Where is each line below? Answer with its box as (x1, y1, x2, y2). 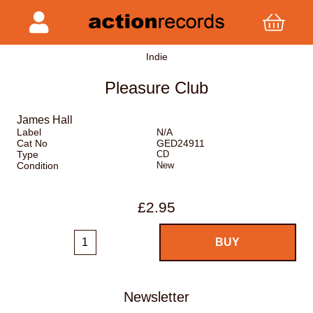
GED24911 (156, 138, 205, 150)
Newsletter (124, 289, 189, 305)
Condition (17, 160, 59, 172)
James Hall (17, 114, 73, 126)
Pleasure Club (104, 78, 208, 98)
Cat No (17, 138, 48, 150)
